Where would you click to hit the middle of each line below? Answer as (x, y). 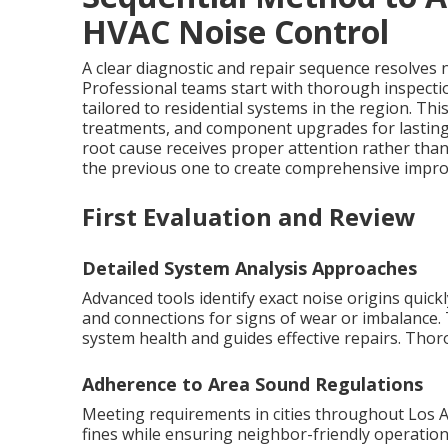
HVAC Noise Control (235, 31)
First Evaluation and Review (249, 216)
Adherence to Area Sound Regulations (252, 384)
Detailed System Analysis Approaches (249, 268)
